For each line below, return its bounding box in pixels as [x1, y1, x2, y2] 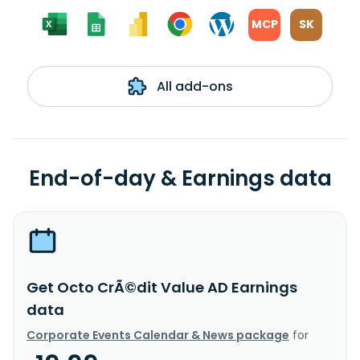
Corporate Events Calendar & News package [27, 326, 289, 343]
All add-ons [153, 76, 233, 96]
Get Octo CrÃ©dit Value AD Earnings [27, 276, 297, 297]
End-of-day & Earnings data [28, 163, 332, 193]
